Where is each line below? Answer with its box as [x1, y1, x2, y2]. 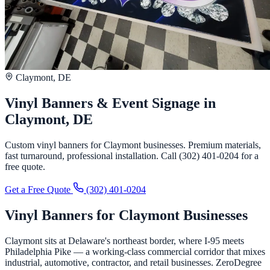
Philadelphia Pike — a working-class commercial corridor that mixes [5, 246, 265, 257]
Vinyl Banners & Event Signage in [5, 95, 216, 111]
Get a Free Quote [5, 184, 73, 195]
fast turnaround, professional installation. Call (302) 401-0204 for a [5, 150, 259, 161]
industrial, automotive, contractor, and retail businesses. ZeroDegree [5, 257, 262, 268]
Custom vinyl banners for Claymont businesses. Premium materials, [5, 139, 261, 150]
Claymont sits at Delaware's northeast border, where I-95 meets [5, 235, 244, 246]
